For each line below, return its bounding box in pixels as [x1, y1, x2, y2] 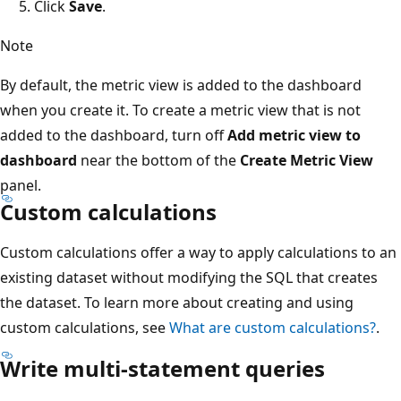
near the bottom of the [77, 149, 240, 170]
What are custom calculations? [169, 317, 376, 337]
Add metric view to [227, 124, 361, 145]
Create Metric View [240, 149, 373, 170]
